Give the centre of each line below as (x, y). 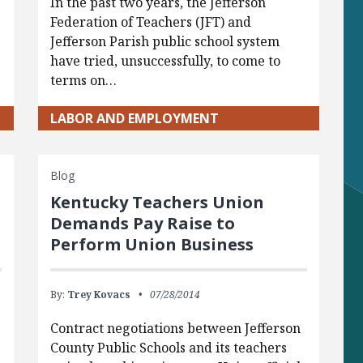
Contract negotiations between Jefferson (175, 328)
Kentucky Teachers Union (157, 202)
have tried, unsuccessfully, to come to (165, 60)
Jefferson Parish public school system (164, 41)
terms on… (83, 80)
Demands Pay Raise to (142, 223)
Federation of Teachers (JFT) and (150, 21)
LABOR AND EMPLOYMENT (134, 118)
